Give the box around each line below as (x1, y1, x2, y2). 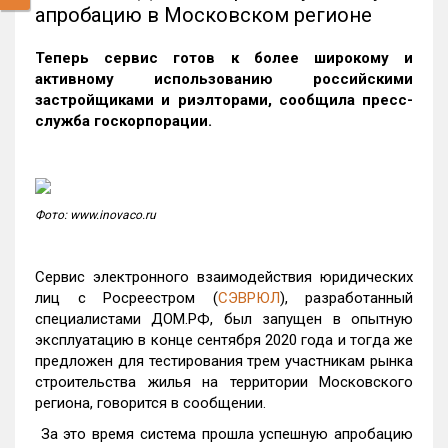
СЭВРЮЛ (217, 289, 280, 307)
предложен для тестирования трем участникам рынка (35, 352, 413, 370)
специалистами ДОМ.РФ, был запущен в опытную (35, 310, 413, 328)
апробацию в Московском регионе (35, 3, 372, 27)
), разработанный (279, 289, 413, 307)
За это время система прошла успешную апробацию (35, 425, 413, 443)
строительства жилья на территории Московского (35, 373, 413, 391)
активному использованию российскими (35, 70, 413, 88)
